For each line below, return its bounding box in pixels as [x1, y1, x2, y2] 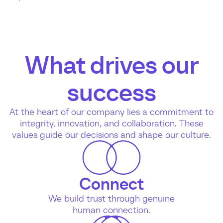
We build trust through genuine [48, 192, 175, 204]
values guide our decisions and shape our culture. [12, 128, 211, 140]
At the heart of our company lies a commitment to [9, 105, 214, 117]
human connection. [72, 203, 150, 216]
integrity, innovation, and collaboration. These [19, 116, 204, 129]
